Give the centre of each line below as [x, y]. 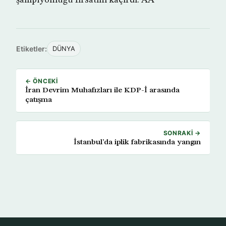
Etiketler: [32, 49]
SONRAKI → [182, 133]
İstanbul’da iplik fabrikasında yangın [137, 142]
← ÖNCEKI [42, 81]
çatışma [39, 100]
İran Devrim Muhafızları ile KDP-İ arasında [102, 90]
